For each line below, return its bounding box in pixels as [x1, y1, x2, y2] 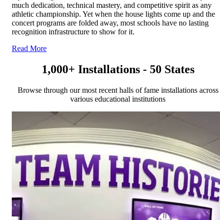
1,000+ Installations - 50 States [41, 62, 194, 76]
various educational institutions [70, 94, 165, 103]
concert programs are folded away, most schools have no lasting [12, 18, 209, 27]
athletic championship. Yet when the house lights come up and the [12, 9, 215, 18]
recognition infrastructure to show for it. [12, 27, 135, 36]
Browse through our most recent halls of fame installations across [17, 85, 219, 94]
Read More [12, 44, 47, 53]
